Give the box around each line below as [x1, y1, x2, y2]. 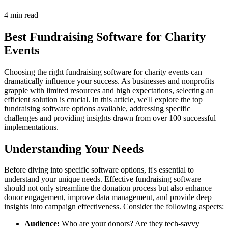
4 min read [4, 10, 38, 19]
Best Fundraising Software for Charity [4, 30, 206, 43]
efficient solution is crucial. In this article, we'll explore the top [4, 95, 203, 104]
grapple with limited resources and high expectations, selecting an [4, 85, 214, 95]
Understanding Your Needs [4, 141, 144, 155]
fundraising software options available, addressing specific [4, 104, 190, 113]
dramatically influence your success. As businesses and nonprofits [4, 76, 214, 85]
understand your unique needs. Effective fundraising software [4, 175, 201, 184]
